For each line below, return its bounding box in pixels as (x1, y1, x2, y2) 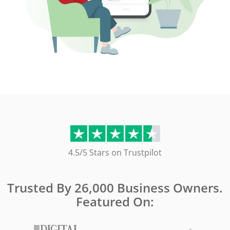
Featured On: (76, 193, 154, 210)
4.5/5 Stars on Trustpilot (68, 147, 162, 159)
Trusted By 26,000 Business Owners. (7, 179, 223, 197)
